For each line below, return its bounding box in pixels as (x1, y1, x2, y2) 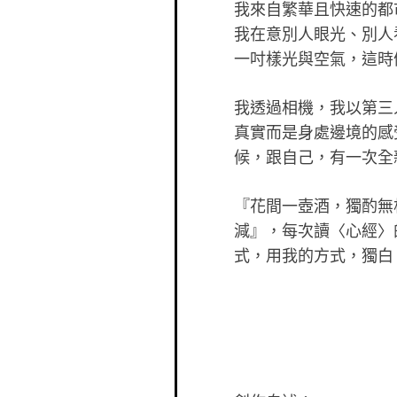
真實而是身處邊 (234, 121, 346, 143)
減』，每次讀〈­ (234, 219, 346, 241)
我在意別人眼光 (234, 22, 346, 44)
